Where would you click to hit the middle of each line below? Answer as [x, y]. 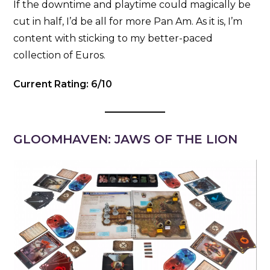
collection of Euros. [60, 55]
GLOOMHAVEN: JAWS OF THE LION [126, 139]
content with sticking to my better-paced [113, 38]
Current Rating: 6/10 [63, 84]
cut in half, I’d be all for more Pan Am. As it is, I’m [128, 21]
